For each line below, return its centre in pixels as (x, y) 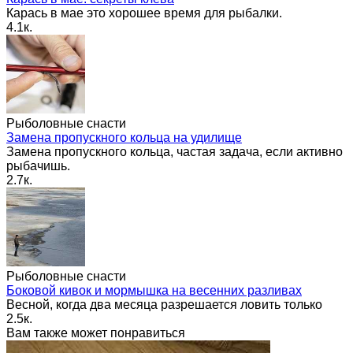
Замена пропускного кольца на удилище (124, 137)
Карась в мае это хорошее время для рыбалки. (144, 13)
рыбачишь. (38, 165)
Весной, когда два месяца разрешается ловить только (164, 304)
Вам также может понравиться (96, 333)
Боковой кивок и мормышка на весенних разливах (154, 290)
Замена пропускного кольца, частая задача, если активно (175, 151)
